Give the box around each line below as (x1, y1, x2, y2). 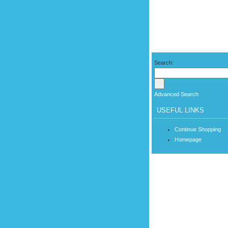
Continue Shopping (175, 126, 221, 132)
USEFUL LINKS (157, 106, 204, 114)
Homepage (175, 136, 202, 142)
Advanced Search (154, 91, 198, 97)
